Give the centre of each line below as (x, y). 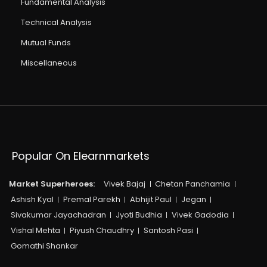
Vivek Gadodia (200, 215)
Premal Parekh (91, 199)
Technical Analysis (56, 22)
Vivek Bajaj (125, 184)
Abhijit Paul (150, 199)
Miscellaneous (49, 63)
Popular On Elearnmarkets (81, 156)
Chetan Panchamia (193, 184)
